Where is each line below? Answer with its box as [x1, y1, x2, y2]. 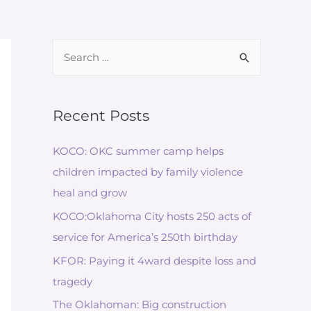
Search [52, 42, 87, 55]
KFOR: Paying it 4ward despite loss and [53, 253, 256, 267]
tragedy [53, 274, 92, 288]
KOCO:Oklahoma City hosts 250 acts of [53, 209, 251, 223]
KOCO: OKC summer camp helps [53, 144, 224, 158]
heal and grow [53, 186, 127, 199]
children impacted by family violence [53, 165, 243, 178]
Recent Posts [53, 107, 149, 124]
